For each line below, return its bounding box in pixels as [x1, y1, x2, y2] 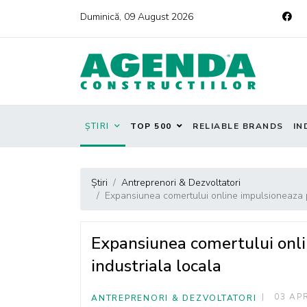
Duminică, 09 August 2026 [80, 10, 193, 23]
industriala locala [91, 255, 221, 277]
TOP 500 [130, 121, 172, 132]
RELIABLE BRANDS [193, 121, 284, 132]
